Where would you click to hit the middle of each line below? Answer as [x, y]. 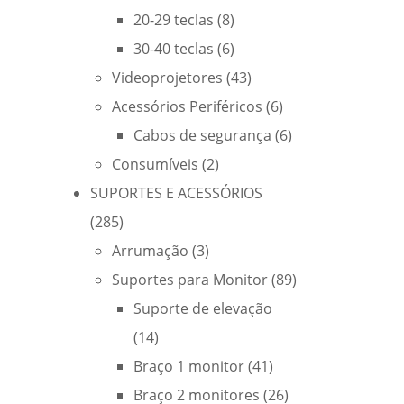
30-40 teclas [174, 49]
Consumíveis [155, 164]
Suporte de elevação [203, 308]
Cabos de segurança [202, 135]
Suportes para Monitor [190, 280]
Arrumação [150, 251]
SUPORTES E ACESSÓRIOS [176, 193]
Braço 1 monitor [189, 366]
